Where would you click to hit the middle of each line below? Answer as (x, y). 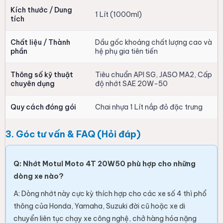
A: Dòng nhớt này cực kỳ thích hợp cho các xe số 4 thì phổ (110, 194)
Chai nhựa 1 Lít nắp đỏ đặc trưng (149, 107)
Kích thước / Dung (42, 10)
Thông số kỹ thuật (42, 75)
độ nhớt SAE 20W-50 (132, 84)
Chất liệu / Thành (41, 43)
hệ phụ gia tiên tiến (127, 52)
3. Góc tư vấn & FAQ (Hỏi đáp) (73, 134)
